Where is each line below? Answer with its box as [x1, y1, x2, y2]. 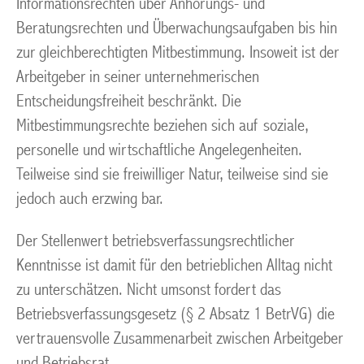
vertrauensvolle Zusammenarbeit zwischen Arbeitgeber [16, 328, 343, 349]
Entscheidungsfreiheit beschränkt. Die [16, 91, 241, 111]
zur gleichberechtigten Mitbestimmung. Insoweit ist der [16, 42, 339, 63]
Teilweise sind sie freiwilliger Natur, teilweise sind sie [16, 164, 328, 184]
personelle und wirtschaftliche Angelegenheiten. [16, 140, 302, 160]
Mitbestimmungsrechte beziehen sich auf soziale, [16, 115, 309, 136]
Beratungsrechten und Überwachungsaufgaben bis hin [16, 18, 337, 38]
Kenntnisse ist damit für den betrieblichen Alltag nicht [16, 255, 332, 275]
